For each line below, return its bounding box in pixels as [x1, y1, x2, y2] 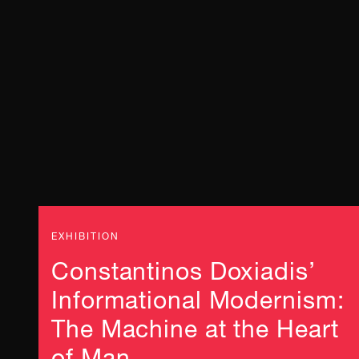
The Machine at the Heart [51, 302, 339, 347]
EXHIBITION [51, 225, 119, 244]
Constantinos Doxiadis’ [51, 244, 316, 289]
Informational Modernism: [51, 273, 345, 318]
